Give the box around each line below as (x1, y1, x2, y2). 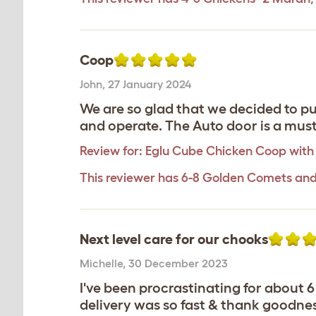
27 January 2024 (108, 78, 191, 90)
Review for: (80, 144, 142, 158)
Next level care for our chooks (80, 231, 268, 247)
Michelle (80, 257, 123, 269)
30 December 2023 (128, 257, 228, 269)
